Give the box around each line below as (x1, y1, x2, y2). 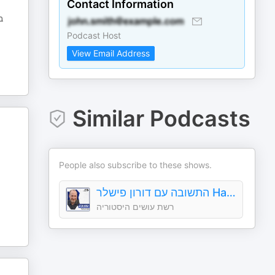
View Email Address (72, 48, 150, 58)
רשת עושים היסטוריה (96, 201, 174, 212)
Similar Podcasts (72, 105, 250, 132)
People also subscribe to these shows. (59, 160, 212, 170)
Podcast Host (67, 30, 122, 41)
